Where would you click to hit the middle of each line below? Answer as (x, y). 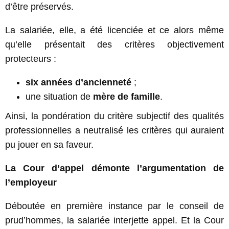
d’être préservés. (39, 6)
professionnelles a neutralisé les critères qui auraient (114, 130)
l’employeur (31, 182)
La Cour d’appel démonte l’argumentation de (114, 168)
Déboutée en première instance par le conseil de (114, 206)
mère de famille (127, 96)
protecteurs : (31, 59)
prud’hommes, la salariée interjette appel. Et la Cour (114, 220)
